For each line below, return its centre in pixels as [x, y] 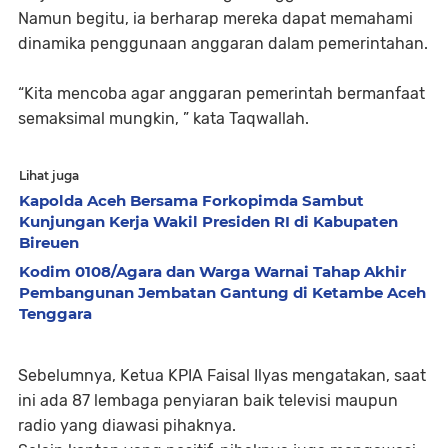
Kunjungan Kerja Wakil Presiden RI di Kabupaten [208, 221]
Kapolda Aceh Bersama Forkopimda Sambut [191, 200]
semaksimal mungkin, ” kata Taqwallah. [163, 118]
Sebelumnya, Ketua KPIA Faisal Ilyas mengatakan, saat [222, 375]
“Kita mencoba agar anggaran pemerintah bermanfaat [221, 93]
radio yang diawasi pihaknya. [127, 425]
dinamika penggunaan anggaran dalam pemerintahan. [223, 43]
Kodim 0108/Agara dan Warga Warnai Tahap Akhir [212, 271]
